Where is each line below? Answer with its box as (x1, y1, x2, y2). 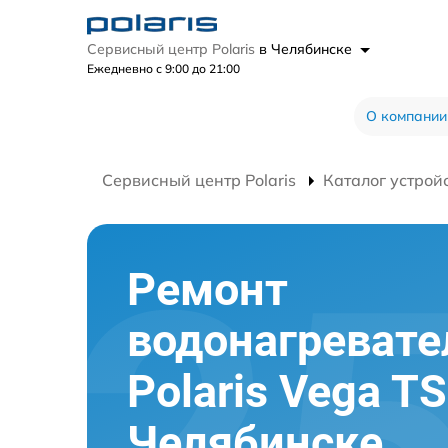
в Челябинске (259, 40, 356, 58)
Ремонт (127, 263, 288, 316)
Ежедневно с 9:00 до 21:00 (87, 61, 240, 76)
